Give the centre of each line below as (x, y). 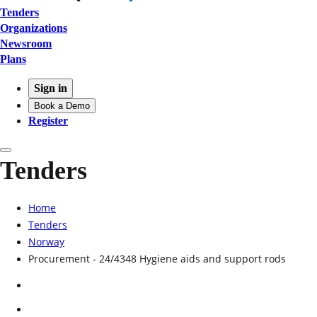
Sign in (51, 88)
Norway (46, 241)
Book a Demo (62, 105)
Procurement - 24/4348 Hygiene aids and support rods (157, 258)
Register (48, 120)
